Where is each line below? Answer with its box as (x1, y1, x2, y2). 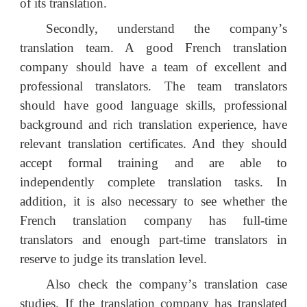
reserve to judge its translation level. (20, 251, 208, 266)
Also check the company (45, 276, 188, 291)
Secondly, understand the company (45, 21, 278, 36)
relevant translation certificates (20, 136, 183, 151)
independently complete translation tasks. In (20, 175, 287, 189)
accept (20, 156, 53, 170)
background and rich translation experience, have (20, 117, 287, 132)
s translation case (191, 276, 287, 291)
